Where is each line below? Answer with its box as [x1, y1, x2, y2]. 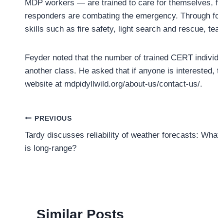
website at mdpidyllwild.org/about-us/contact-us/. [25, 79, 202, 89]
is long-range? [25, 144, 76, 153]
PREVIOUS [35, 114, 72, 122]
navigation [24, 133, 93, 149]
